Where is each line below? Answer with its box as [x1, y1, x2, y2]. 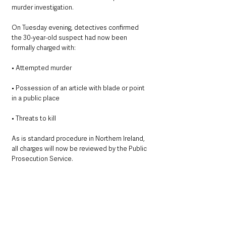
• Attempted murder [12, 64, 72, 73]
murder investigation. [12, 3, 74, 12]
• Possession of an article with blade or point [12, 84, 146, 93]
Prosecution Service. [12, 154, 73, 163]
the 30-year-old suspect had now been [12, 33, 129, 42]
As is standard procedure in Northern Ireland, [12, 134, 146, 143]
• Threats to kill [12, 114, 56, 123]
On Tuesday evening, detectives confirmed [12, 23, 140, 32]
